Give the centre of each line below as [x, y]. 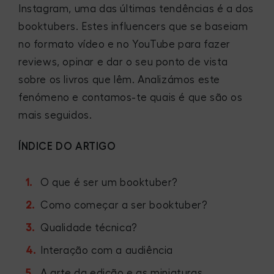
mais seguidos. [55, 115]
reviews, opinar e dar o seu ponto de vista [123, 62]
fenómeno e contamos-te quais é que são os [131, 98]
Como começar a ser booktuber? [124, 205]
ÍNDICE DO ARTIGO [67, 146]
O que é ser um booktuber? [109, 182]
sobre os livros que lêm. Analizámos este [120, 80]
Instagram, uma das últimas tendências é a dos [136, 9]
